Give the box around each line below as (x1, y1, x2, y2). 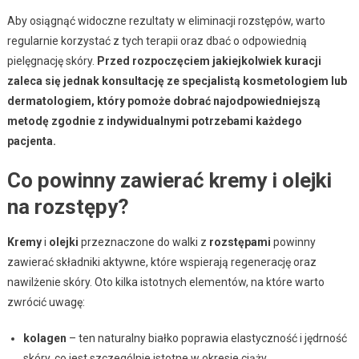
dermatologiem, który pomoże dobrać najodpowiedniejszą (6, 94, 321, 107)
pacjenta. (6, 134, 56, 147)
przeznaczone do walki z (78, 235, 209, 248)
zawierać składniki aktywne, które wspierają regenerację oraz (6, 255, 317, 268)
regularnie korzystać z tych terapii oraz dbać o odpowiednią (6, 34, 307, 47)
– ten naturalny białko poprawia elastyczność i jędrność (66, 331, 347, 345)
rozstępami (208, 235, 271, 248)
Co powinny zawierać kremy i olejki (6, 167, 332, 192)
